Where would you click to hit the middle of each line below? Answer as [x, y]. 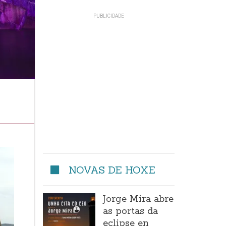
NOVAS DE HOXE [112, 170]
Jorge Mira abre [138, 199]
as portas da [131, 211]
